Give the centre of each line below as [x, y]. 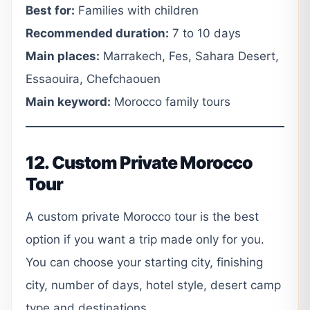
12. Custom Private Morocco [139, 163]
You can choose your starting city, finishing [144, 263]
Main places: [63, 56]
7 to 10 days [205, 34]
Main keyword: [68, 102]
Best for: [50, 11]
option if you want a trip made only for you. [145, 240]
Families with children [137, 11]
